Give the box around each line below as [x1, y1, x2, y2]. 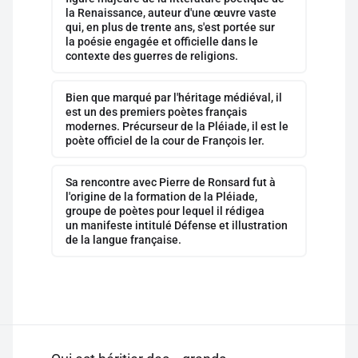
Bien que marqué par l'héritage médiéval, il [66, 91, 282, 104]
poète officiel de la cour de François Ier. [66, 134, 265, 147]
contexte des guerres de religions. [66, 50, 238, 62]
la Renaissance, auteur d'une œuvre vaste [66, 6, 276, 19]
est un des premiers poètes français [66, 105, 247, 118]
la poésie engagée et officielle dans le [66, 35, 258, 48]
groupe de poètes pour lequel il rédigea [66, 205, 265, 217]
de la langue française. [66, 233, 181, 246]
